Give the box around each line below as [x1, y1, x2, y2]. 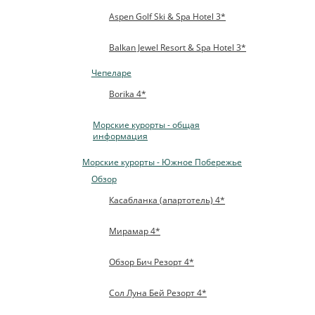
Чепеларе [91, 67, 131, 79]
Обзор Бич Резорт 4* [109, 255, 195, 268]
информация [93, 130, 148, 143]
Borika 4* [109, 88, 147, 101]
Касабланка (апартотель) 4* [109, 193, 226, 206]
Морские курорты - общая [93, 119, 200, 131]
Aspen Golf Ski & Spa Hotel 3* [109, 11, 226, 23]
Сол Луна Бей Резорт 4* [109, 286, 207, 299]
